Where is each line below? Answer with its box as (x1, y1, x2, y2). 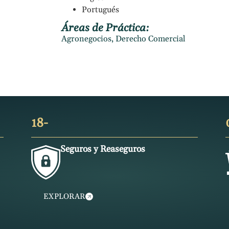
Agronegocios (61, 34, 111, 45)
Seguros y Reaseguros (60, 143, 146, 155)
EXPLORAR (43, 191, 85, 201)
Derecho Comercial (116, 34, 186, 45)
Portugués (82, 4, 119, 15)
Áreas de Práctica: (61, 21, 150, 35)
